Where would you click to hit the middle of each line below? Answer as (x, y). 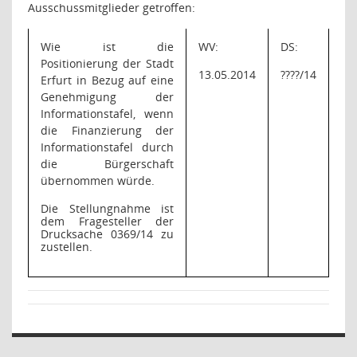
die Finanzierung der (107, 130)
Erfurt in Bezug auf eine (107, 80)
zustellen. (67, 247)
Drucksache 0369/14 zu (107, 234)
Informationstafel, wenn (107, 114)
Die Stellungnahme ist (107, 208)
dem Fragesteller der (107, 221)
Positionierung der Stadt (107, 63)
